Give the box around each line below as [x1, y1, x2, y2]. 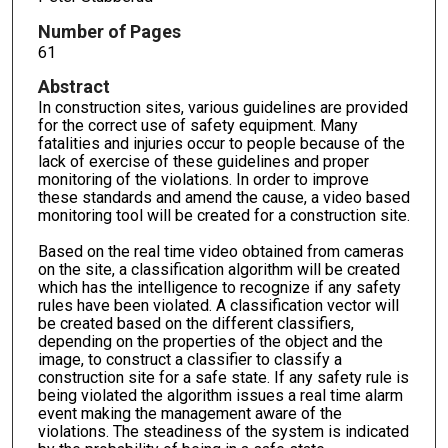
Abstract [37, 76, 110, 98]
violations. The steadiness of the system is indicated [37, 422, 409, 442]
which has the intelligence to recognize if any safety [37, 278, 401, 298]
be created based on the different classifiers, [37, 314, 354, 334]
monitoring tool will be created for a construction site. [37, 206, 410, 226]
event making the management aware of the [37, 404, 342, 424]
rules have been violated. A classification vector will [37, 296, 399, 316]
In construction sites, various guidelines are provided [37, 98, 408, 118]
